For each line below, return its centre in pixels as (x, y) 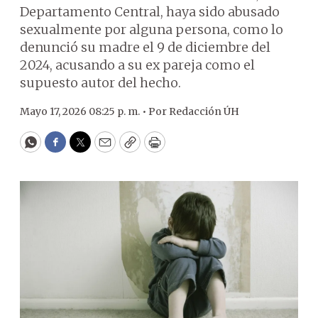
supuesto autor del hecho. (100, 83)
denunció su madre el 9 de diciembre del (145, 47)
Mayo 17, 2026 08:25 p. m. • (84, 111)
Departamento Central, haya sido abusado (150, 12)
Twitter (103, 148)
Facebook (84, 148)
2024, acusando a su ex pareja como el (137, 65)
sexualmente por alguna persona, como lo (152, 29)
